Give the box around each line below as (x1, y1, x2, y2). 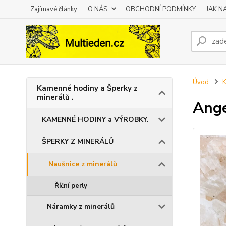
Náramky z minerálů (47, 202, 115, 211)
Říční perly (54, 181, 87, 190)
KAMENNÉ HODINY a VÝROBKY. (42, 115, 149, 124)
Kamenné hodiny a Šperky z (37, 83, 138, 93)
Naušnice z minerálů (48, 159, 117, 169)
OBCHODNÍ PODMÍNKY (126, 5, 196, 14)
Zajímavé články (30, 5, 77, 14)
